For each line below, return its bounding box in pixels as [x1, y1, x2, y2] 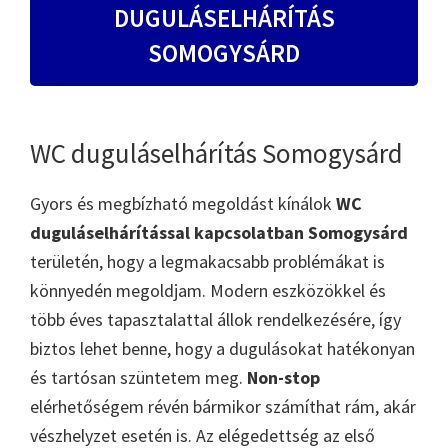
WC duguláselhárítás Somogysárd [30, 135, 403, 170]
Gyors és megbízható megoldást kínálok [30, 191, 336, 215]
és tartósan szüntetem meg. [30, 365, 247, 389]
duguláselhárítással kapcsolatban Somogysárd [30, 220, 408, 244]
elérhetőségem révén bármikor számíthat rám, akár [30, 394, 416, 418]
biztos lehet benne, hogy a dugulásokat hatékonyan [30, 336, 415, 360]
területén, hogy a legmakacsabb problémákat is [30, 249, 385, 273]
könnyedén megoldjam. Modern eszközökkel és [30, 278, 386, 302]
